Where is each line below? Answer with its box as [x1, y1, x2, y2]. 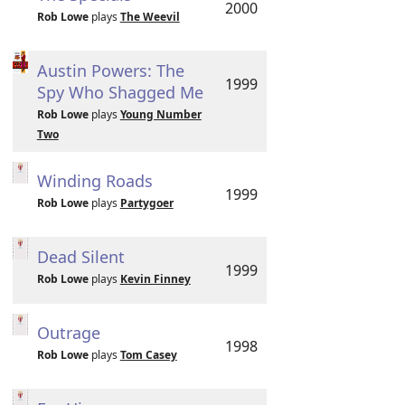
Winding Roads [36, 170, 153, 192]
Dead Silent [36, 246, 125, 268]
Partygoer [119, 195, 174, 211]
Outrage [36, 322, 100, 344]
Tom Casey [119, 347, 177, 363]
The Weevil [119, 9, 180, 24]
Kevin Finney [119, 271, 191, 287]
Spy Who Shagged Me [36, 81, 203, 103]
